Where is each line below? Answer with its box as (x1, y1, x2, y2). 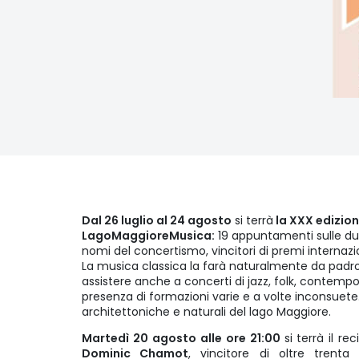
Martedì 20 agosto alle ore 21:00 (82, 330, 284, 347)
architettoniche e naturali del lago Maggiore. (82, 304, 331, 321)
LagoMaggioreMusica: (82, 228, 215, 244)
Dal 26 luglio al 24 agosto (82, 212, 232, 229)
